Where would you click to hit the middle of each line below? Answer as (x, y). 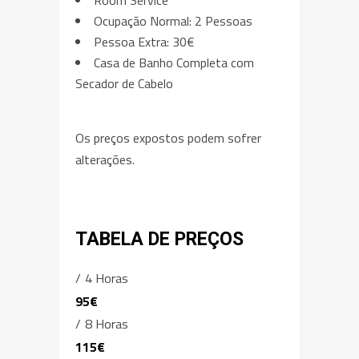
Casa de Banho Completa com (174, 62)
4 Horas (105, 278)
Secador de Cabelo (124, 83)
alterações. (105, 159)
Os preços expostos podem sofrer (168, 137)
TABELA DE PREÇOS (159, 239)
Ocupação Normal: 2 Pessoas (173, 20)
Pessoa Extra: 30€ (144, 41)
